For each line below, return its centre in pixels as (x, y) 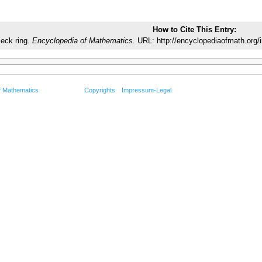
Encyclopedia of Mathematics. (83, 41)
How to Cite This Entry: (194, 30)
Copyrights (99, 90)
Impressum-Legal (147, 90)
